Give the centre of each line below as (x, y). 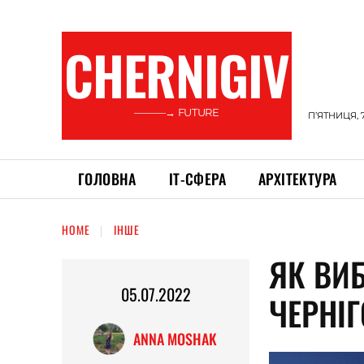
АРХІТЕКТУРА (298, 179)
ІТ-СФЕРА (197, 179)
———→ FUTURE (177, 112)
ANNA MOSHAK (175, 339)
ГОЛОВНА (107, 179)
